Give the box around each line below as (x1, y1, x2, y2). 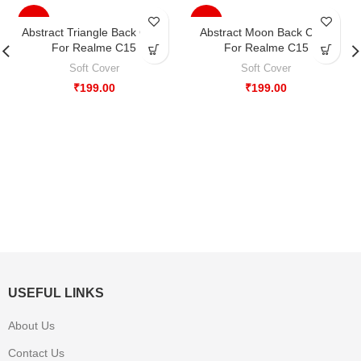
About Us (8, 319, 55, 333)
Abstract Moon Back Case (200, 26, 333, 39)
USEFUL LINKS (8, 286, 104, 301)
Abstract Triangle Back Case (22, 26, 167, 39)
